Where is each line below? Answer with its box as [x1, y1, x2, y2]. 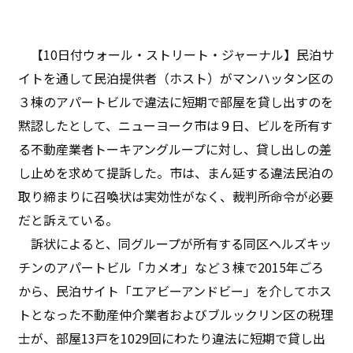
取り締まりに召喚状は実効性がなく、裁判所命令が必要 [18, 186, 334, 206]
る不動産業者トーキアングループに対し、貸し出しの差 [18, 139, 333, 158]
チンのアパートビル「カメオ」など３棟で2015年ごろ [18, 257, 325, 277]
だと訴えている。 [18, 210, 119, 229]
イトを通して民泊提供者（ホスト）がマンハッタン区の [18, 68, 334, 87]
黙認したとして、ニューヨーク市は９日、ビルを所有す [18, 115, 333, 135]
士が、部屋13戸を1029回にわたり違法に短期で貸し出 [18, 328, 326, 347]
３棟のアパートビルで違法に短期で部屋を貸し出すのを [18, 91, 334, 111]
